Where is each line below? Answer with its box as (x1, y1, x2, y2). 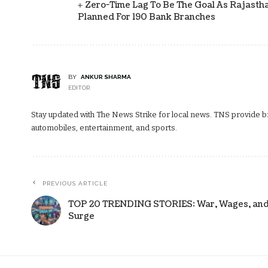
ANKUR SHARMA (80, 73, 131, 80)
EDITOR (68, 84, 90, 91)
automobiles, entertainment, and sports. (31, 123, 177, 132)
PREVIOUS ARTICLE (42, 179, 108, 187)
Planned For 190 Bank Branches (78, 11, 215, 23)
